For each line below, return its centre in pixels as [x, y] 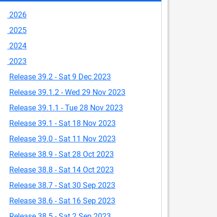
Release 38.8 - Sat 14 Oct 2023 [62, 170]
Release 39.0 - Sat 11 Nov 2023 [62, 139]
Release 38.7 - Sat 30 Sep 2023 [62, 185]
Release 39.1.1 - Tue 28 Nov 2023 [66, 108]
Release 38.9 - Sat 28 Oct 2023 [62, 154]
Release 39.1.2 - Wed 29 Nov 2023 [67, 92]
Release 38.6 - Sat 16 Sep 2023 [62, 201]
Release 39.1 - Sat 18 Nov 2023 [62, 123]
